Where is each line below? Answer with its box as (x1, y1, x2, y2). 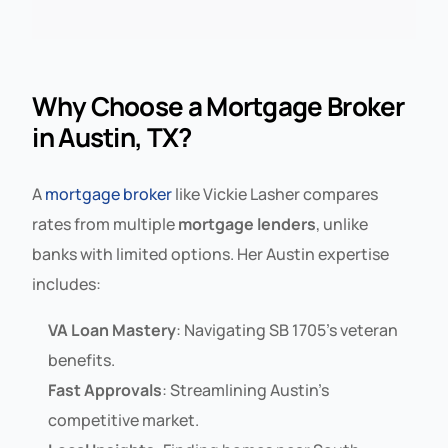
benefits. (48, 348, 116, 371)
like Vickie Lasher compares (172, 182, 379, 205)
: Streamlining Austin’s (162, 378, 330, 401)
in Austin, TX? (32, 118, 192, 155)
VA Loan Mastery (48, 318, 177, 341)
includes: (32, 272, 102, 295)
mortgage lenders (178, 212, 317, 235)
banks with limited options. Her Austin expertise (32, 242, 390, 265)
